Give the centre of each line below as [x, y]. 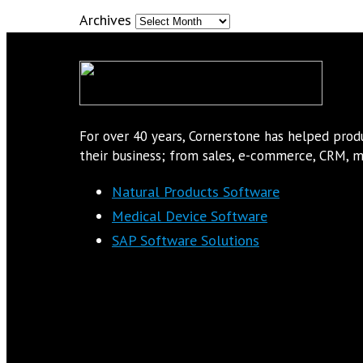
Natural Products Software [196, 191]
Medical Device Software [190, 216]
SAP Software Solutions [186, 240]
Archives [105, 19]
